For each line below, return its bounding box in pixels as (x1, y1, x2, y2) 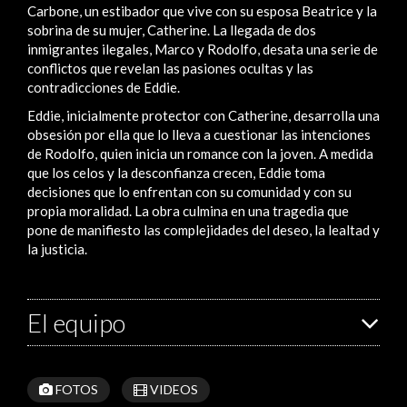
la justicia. (27, 240, 87, 257)
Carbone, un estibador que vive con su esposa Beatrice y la (27, 2, 377, 19)
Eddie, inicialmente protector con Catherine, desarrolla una (27, 106, 380, 124)
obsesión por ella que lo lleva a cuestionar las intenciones (27, 125, 371, 143)
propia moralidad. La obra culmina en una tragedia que (27, 202, 349, 219)
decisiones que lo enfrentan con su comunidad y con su (27, 183, 352, 200)
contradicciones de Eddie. (27, 78, 180, 95)
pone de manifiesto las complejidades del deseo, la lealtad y (27, 221, 380, 238)
